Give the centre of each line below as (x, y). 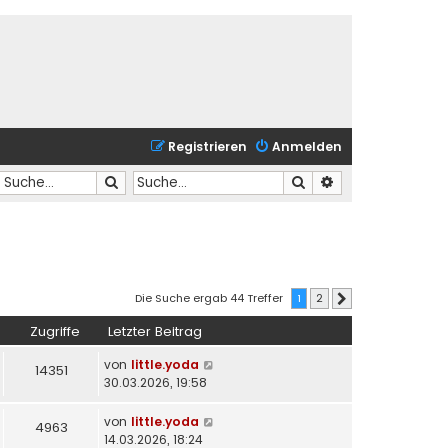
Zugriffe (55, 332)
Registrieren (207, 146)
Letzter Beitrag (155, 332)
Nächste (370, 299)
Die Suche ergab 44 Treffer (210, 297)
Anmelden (307, 146)
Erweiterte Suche (388, 181)
